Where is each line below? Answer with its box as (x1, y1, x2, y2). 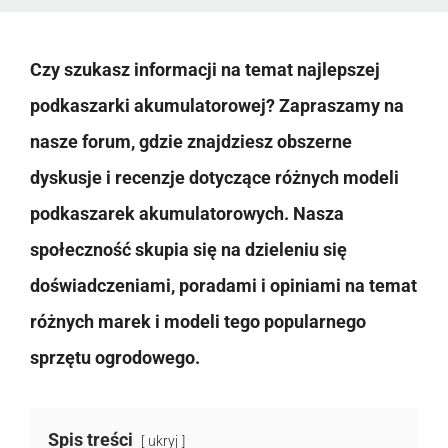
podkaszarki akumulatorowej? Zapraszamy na (30, 94, 404, 116)
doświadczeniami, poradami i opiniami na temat (30, 274, 417, 296)
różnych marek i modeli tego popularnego (30, 310, 366, 332)
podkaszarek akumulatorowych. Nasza (30, 202, 344, 224)
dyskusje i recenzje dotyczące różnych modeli (30, 166, 399, 188)
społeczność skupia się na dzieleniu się (30, 238, 347, 260)
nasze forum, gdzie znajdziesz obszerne (30, 130, 352, 152)
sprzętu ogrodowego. (30, 346, 200, 368)
